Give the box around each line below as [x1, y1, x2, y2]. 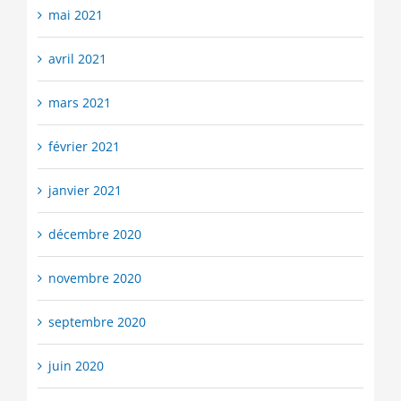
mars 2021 [47, 94, 111, 112]
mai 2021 [47, 6, 103, 24]
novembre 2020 [47, 269, 141, 287]
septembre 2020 [47, 313, 146, 331]
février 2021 [47, 138, 120, 156]
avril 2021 [47, 50, 107, 68]
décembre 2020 [47, 226, 141, 243]
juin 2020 [47, 357, 104, 375]
